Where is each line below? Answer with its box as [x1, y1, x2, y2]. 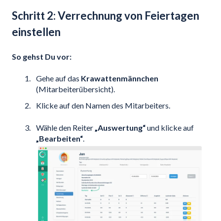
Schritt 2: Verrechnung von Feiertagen [12, 9, 199, 23]
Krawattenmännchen [81, 74, 158, 83]
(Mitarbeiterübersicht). [36, 84, 115, 94]
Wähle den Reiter [36, 122, 95, 132]
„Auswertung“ [95, 122, 146, 132]
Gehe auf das [36, 74, 81, 83]
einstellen [12, 25, 61, 39]
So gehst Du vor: [12, 51, 72, 61]
